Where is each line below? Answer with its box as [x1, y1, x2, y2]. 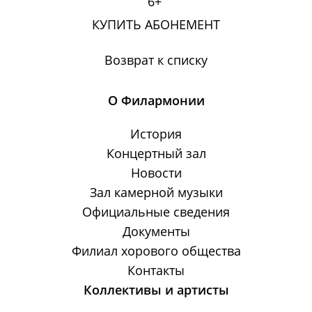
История [130, 125, 182, 143]
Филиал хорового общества [71, 242, 241, 260]
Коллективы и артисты [83, 281, 229, 299]
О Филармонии [107, 92, 205, 109]
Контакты [127, 262, 185, 279]
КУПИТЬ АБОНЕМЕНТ [92, 16, 220, 33]
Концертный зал [106, 145, 206, 162]
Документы [122, 223, 190, 240]
